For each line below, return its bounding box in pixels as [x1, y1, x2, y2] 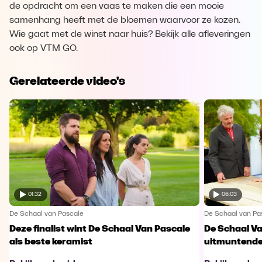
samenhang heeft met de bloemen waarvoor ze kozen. [9, 16, 240, 25]
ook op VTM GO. [9, 44, 78, 53]
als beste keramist [9, 237, 92, 247]
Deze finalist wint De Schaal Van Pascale [9, 224, 190, 234]
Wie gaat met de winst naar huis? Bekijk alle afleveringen [9, 30, 250, 39]
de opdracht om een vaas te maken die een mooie [9, 2, 224, 11]
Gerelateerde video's [9, 74, 125, 88]
